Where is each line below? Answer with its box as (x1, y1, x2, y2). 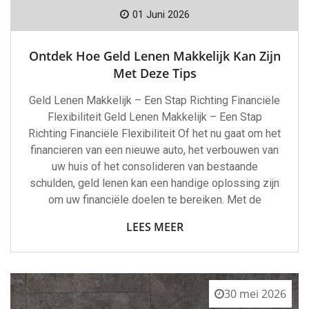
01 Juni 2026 (132, 8, 190, 21)
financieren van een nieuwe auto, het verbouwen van (30, 143, 279, 157)
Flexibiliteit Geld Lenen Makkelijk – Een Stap (47, 110, 262, 123)
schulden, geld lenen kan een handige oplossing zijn (30, 176, 279, 190)
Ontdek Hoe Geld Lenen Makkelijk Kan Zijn (28, 47, 281, 64)
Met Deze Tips (112, 64, 197, 81)
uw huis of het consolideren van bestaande (51, 159, 258, 173)
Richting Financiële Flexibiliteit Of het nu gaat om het (28, 126, 281, 140)
